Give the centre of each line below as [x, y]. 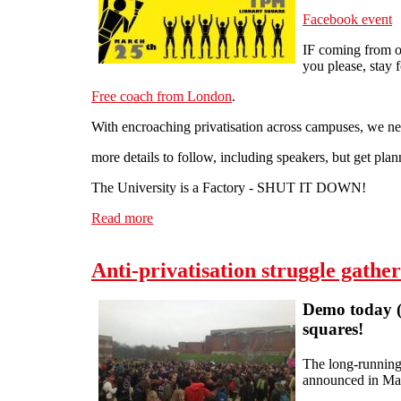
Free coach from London [162, 96]
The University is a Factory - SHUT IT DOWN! [229, 187]
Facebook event [347, 19]
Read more [122, 218]
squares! [333, 329]
